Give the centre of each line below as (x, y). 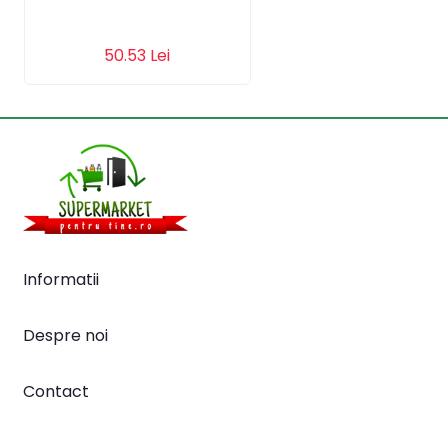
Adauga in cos (137, 41)
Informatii (61, 280)
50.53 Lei (137, 56)
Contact (56, 392)
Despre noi (65, 336)
